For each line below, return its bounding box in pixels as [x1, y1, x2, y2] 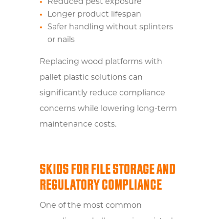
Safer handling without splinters [47, 23, 173, 31]
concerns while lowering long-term [39, 105, 177, 113]
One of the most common [39, 201, 142, 210]
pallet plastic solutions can [39, 73, 143, 82]
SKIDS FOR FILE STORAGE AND [39, 160, 175, 178]
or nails [47, 36, 75, 44]
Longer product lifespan [47, 10, 141, 19]
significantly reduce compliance [39, 89, 165, 97]
